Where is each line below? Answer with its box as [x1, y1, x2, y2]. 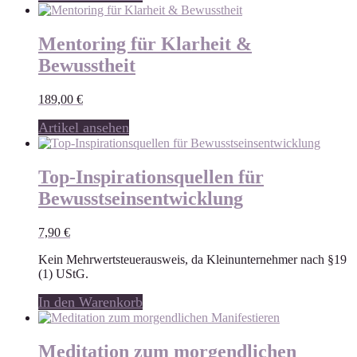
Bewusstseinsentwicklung [38, 188, 243, 210]
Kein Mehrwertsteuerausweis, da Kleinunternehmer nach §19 [38, 252, 347, 266]
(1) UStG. [38, 266, 88, 280]
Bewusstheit [38, 55, 135, 76]
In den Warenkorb [38, 293, 143, 310]
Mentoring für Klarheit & [38, 33, 252, 55]
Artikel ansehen [38, 120, 129, 136]
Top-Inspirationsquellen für [38, 167, 264, 188]
